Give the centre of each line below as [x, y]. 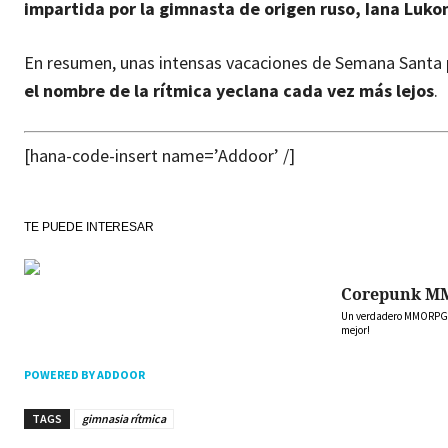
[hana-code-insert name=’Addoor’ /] [159, 155]
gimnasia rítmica [124, 418]
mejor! [355, 329]
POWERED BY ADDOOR [84, 375]
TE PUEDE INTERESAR [89, 226]
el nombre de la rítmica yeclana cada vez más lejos [229, 90]
